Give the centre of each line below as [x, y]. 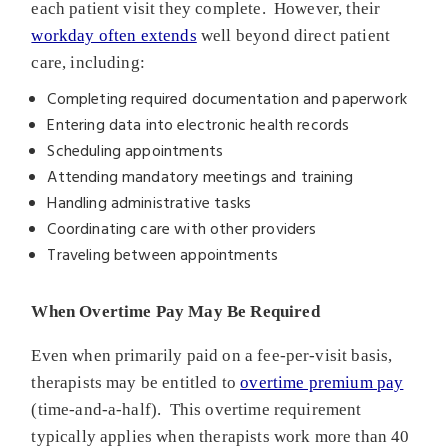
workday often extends [114, 35]
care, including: [88, 62]
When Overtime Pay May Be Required [175, 311]
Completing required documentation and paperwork [227, 99]
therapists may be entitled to [136, 382]
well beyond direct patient [293, 35]
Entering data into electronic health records [198, 125]
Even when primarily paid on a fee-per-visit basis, [212, 355]
